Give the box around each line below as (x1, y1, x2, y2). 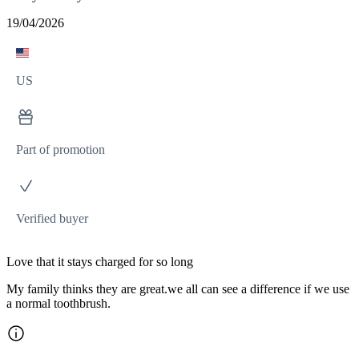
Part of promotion (16, 142, 105, 156)
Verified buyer (16, 211, 88, 225)
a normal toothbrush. (6, 296, 111, 310)
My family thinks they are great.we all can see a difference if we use (6, 281, 349, 296)
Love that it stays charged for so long (6, 254, 193, 268)
